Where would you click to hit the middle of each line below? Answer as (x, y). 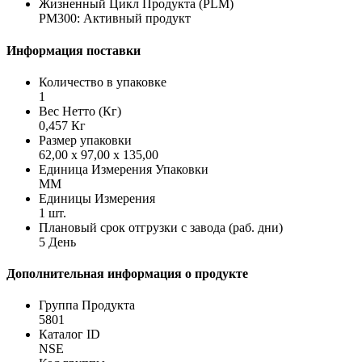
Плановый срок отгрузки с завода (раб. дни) (161, 227)
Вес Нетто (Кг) (80, 111)
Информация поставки (74, 50)
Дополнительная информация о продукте (127, 274)
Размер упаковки (85, 140)
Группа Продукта (87, 305)
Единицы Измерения (97, 198)
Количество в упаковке (103, 82)
